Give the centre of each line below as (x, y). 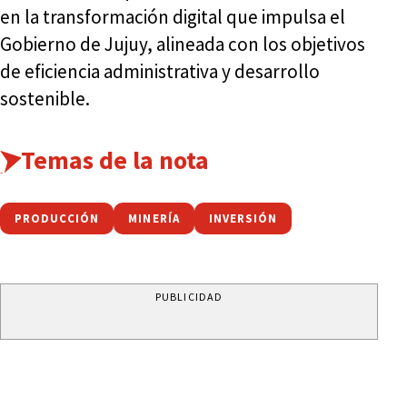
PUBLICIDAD (189, 296)
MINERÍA (154, 218)
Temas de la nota (114, 159)
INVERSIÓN (243, 218)
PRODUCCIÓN (57, 218)
